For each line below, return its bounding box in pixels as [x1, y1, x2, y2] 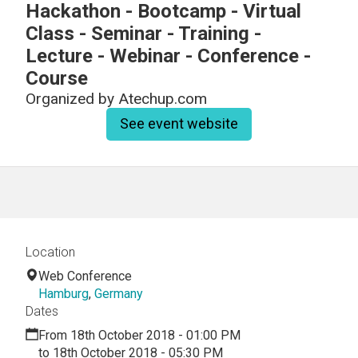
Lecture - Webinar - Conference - [26, 45, 311, 67]
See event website [120, 115, 238, 133]
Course [26, 67, 88, 89]
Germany [94, 285, 143, 301]
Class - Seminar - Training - [26, 22, 261, 45]
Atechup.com [118, 89, 207, 108]
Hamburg [38, 285, 89, 301]
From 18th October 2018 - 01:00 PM [38, 327, 241, 343]
